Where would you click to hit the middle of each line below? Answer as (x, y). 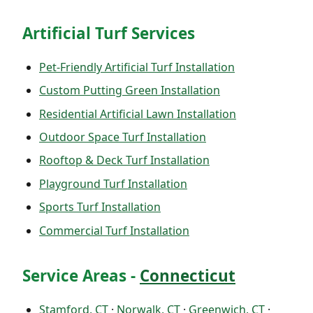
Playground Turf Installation (113, 183)
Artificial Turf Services (109, 33)
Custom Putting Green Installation (130, 90)
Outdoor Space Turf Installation (123, 137)
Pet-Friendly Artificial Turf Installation (137, 67)
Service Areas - (81, 275)
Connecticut (188, 275)
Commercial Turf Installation (114, 230)
